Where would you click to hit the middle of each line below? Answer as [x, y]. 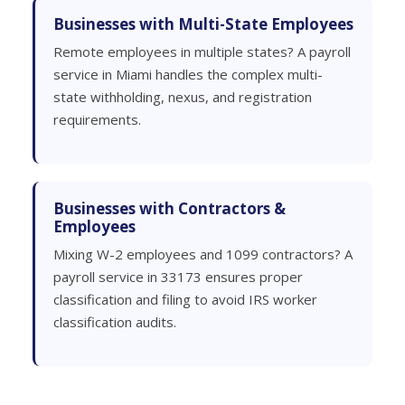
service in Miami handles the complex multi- [188, 74]
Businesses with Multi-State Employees [203, 24]
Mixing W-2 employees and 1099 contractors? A [203, 254]
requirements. [97, 119]
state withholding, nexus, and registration [183, 97]
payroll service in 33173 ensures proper [178, 277]
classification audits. [115, 322]
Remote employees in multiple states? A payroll [202, 52]
